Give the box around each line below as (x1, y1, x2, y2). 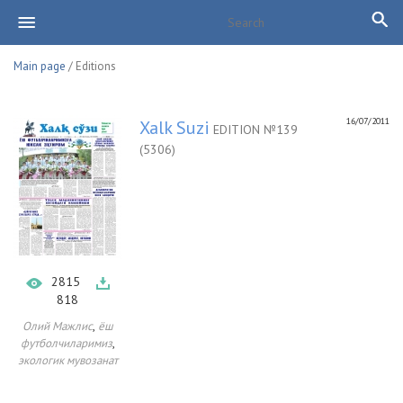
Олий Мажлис (22, 318, 93, 334)
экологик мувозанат (17, 353, 118, 368)
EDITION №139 (210, 121, 298, 138)
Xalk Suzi (139, 116, 210, 139)
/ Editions (66, 58, 116, 74)
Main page (13, 58, 66, 74)
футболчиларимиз (20, 336, 112, 351)
